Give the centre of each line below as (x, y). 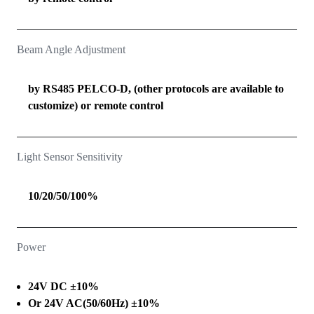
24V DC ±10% (63, 287)
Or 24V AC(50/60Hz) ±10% (94, 303)
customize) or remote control (96, 106)
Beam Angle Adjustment (71, 50)
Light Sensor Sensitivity (70, 157)
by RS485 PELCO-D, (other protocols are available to (156, 89)
